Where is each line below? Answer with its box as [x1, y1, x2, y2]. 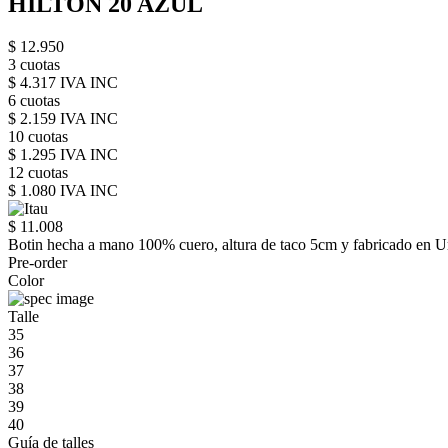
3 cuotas [8, 55, 60, 73]
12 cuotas [8, 163, 68, 181]
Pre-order [8, 253, 67, 271]
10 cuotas [8, 127, 68, 145]
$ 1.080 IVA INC [8, 181, 118, 199]
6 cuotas [8, 91, 60, 109]
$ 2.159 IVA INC [8, 109, 118, 127]
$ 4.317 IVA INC [8, 73, 118, 91]
